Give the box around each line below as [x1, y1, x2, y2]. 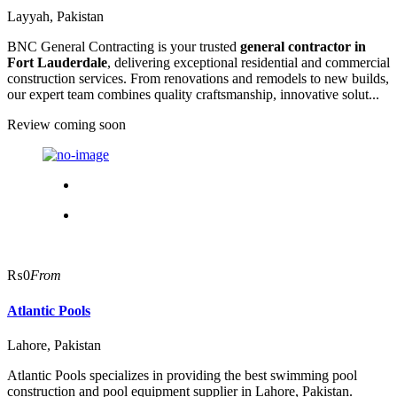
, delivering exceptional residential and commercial [107, 55, 390, 71]
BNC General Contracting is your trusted [7, 39, 240, 55]
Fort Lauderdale [7, 55, 107, 71]
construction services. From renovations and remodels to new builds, [7, 71, 389, 87]
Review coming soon [7, 117, 126, 133]
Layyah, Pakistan [7, 9, 104, 25]
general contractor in [240, 39, 366, 55]
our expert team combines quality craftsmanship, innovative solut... [7, 87, 379, 103]
